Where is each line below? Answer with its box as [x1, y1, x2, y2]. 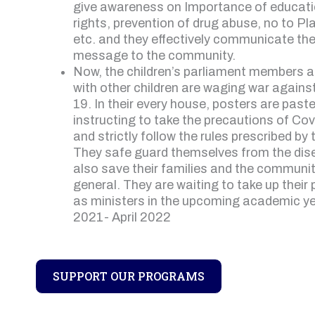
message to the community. [73, 49, 236, 63]
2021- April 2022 [73, 210, 171, 224]
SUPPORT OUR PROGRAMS [53, 269, 205, 283]
